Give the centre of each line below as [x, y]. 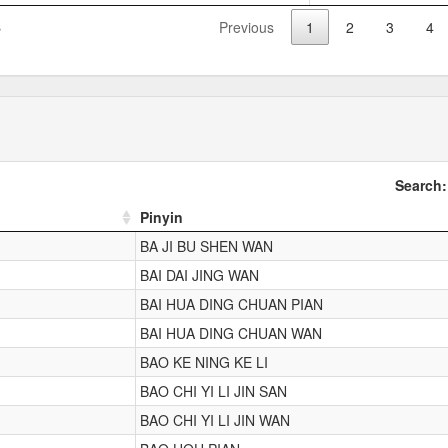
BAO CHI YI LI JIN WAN [215, 420]
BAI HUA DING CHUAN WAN [231, 333]
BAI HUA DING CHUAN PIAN [231, 304]
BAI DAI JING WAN [199, 275]
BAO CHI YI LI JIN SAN [213, 391]
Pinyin [161, 217]
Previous [246, 27]
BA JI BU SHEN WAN [206, 246]
